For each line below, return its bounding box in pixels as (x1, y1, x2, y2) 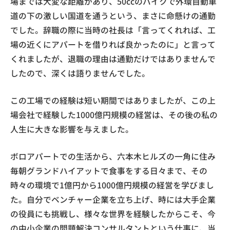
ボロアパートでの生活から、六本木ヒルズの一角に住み (10, 150, 216, 163)
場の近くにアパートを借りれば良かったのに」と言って (10, 39, 216, 51)
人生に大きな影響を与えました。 (10, 123, 133, 136)
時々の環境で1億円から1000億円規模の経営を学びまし (10, 179, 214, 191)
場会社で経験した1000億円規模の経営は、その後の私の (10, 109, 218, 121)
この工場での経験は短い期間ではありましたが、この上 (10, 94, 216, 107)
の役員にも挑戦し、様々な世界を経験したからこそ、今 (10, 208, 216, 220)
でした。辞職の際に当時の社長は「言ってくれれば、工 (10, 24, 216, 36)
